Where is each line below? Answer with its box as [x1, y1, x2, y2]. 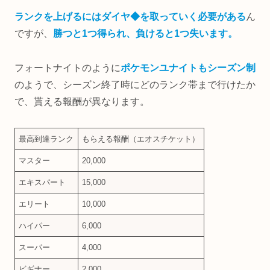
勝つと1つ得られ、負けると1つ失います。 [53, 28, 237, 39]
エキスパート [19, 178, 66, 187]
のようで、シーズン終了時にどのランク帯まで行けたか [14, 80, 256, 90]
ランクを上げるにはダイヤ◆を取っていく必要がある [14, 11, 246, 22]
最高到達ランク [19, 134, 74, 144]
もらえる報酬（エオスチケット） [82, 134, 200, 144]
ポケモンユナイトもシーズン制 [121, 63, 256, 74]
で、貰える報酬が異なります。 [14, 96, 149, 107]
